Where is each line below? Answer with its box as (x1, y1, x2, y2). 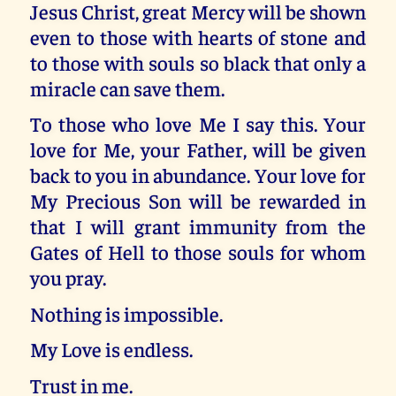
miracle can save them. (30, 75, 225, 102)
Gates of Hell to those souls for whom (30, 239, 366, 265)
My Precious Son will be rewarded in (30, 187, 366, 214)
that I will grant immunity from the (30, 213, 366, 240)
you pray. (30, 264, 107, 291)
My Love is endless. (30, 336, 194, 362)
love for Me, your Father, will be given (30, 136, 366, 163)
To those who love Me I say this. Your (30, 110, 366, 137)
